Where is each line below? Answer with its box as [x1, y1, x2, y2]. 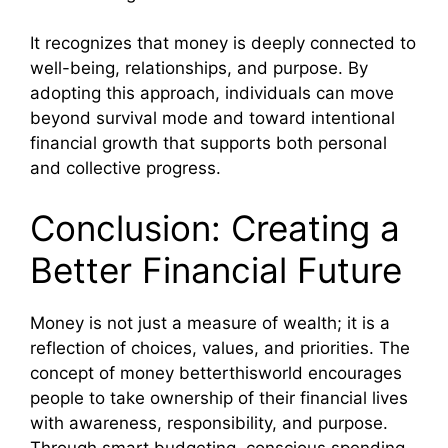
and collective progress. [30, 158, 221, 179]
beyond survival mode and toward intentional [30, 108, 395, 129]
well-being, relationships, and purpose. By [30, 58, 368, 79]
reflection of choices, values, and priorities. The [30, 337, 410, 358]
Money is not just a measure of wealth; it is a [30, 312, 390, 333]
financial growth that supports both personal [30, 133, 387, 154]
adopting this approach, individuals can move [30, 83, 394, 104]
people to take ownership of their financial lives [30, 387, 408, 408]
